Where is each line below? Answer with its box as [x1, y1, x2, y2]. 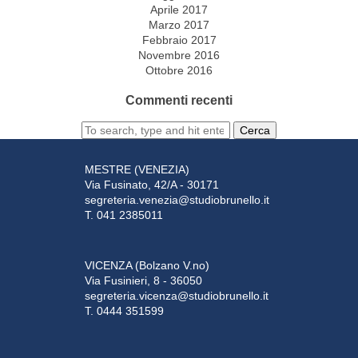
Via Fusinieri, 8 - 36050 [85, 274, 203, 288]
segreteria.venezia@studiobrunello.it [85, 193, 270, 207]
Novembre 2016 [138, 48, 220, 62]
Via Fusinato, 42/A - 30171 [85, 178, 220, 192]
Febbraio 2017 [141, 33, 217, 46]
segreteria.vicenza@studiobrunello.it [85, 289, 269, 303]
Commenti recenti [125, 92, 233, 107]
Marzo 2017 [149, 18, 209, 31]
